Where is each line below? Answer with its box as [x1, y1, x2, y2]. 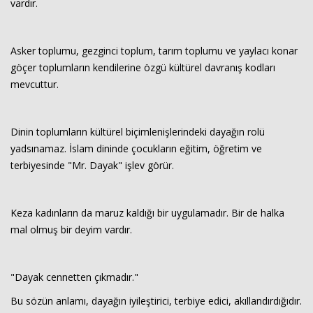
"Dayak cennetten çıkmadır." [10, 270, 138, 284]
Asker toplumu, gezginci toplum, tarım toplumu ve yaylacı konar [10, 44, 298, 57]
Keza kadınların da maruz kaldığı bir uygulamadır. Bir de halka [10, 206, 284, 219]
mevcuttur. [10, 78, 59, 91]
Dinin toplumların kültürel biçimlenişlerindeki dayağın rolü [10, 125, 265, 138]
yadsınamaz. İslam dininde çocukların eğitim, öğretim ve [10, 142, 262, 155]
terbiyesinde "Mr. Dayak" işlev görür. [10, 159, 174, 172]
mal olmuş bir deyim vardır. [10, 223, 132, 236]
